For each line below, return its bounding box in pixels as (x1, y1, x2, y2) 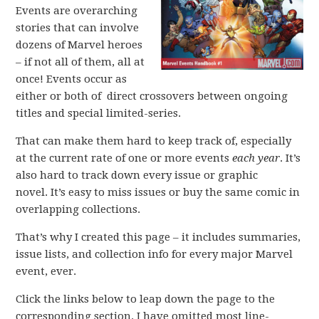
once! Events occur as (16, 73, 127, 85)
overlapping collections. (16, 203, 141, 216)
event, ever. (16, 265, 77, 278)
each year (232, 152, 281, 164)
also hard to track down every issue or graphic (16, 169, 258, 182)
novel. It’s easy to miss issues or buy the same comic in (16, 186, 300, 199)
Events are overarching (16, 4, 138, 17)
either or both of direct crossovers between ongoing (16, 90, 288, 103)
